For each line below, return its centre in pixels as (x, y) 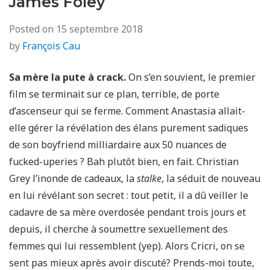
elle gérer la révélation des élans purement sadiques (129, 128)
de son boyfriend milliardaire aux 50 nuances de (118, 145)
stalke (149, 178)
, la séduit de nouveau (211, 178)
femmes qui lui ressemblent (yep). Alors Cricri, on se (127, 246)
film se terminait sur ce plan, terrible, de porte (114, 94)
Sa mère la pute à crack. (67, 77)
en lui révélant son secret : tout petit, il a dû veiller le (129, 195)
